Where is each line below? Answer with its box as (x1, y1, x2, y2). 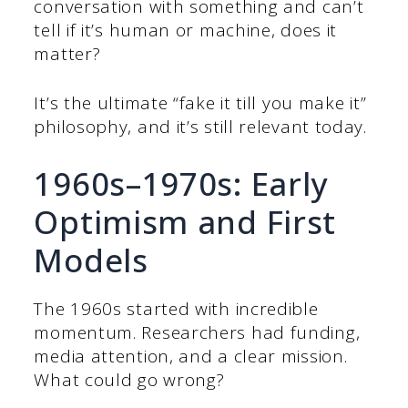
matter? (34, 41, 107, 66)
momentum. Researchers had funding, (34, 320, 361, 344)
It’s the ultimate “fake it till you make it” (34, 91, 367, 116)
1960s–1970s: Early (34, 161, 329, 205)
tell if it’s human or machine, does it (34, 17, 338, 42)
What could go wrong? (34, 367, 225, 392)
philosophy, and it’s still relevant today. (34, 115, 367, 139)
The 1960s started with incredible (34, 296, 319, 321)
